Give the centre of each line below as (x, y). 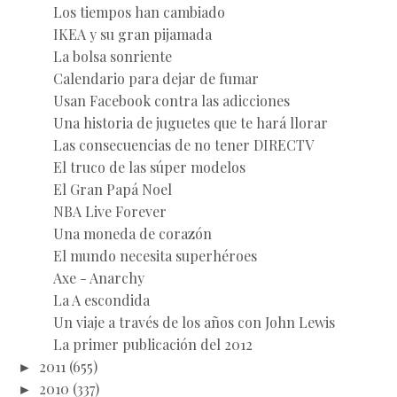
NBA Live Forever (109, 211)
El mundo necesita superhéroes (155, 255)
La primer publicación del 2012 (152, 344)
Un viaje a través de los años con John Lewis (194, 322)
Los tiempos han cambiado (139, 12)
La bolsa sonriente (112, 56)
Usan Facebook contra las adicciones (171, 100)
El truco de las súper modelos (149, 167)
